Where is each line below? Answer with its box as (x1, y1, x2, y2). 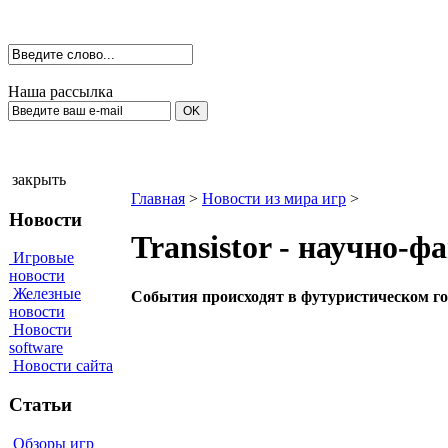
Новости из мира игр (202, 190, 346, 207)
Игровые (9, 249, 74, 267)
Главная (131, 190, 185, 207)
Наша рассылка (8, 83, 113, 100)
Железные (9, 285, 81, 303)
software (9, 339, 63, 357)
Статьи (9, 394, 72, 416)
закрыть (8, 171, 70, 188)
